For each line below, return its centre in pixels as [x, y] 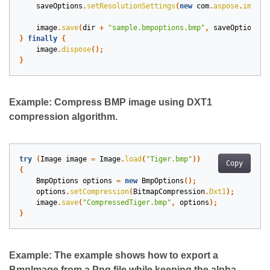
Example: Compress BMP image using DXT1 [111, 102]
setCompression [99, 192]
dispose [76, 50]
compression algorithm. [63, 117]
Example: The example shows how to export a [114, 256]
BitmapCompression [169, 192]
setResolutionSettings [131, 6]
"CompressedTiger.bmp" [127, 203]
